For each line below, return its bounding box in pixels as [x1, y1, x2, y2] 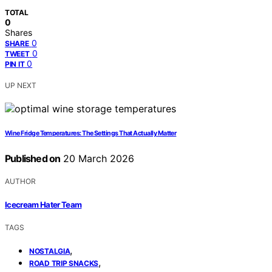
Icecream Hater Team [5, 199, 82, 209]
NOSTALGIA [29, 246, 70, 256]
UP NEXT [5, 81, 36, 90]
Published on [5, 152, 61, 165]
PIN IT [5, 59, 25, 69]
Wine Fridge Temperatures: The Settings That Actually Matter [5, 129, 177, 138]
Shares [5, 27, 32, 38]
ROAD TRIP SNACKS [29, 258, 99, 268]
